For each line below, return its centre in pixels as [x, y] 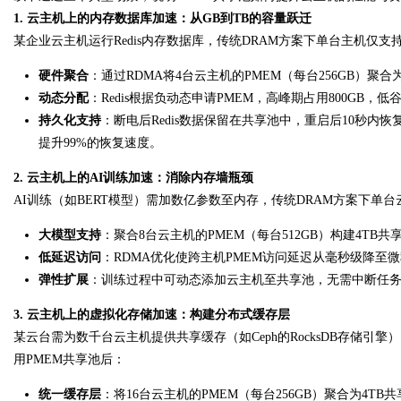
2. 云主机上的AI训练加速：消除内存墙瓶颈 [133, 178]
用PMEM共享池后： [69, 359]
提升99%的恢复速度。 [100, 143]
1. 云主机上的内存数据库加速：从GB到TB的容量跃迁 [162, 18]
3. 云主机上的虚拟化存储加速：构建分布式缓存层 [152, 315]
